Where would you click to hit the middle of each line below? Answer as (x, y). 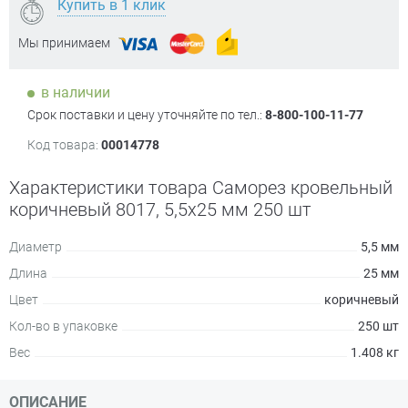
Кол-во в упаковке (63, 326)
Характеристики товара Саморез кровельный (201, 188)
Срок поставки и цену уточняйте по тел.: (146, 115)
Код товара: (63, 145)
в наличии (76, 92)
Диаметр (36, 247)
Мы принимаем (64, 42)
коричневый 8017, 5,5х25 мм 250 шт (160, 209)
